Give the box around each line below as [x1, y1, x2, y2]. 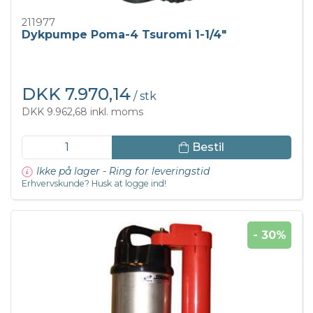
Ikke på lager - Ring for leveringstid [36, 165, 210, 178]
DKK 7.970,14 [22, 84, 131, 105]
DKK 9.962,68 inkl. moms [22, 105, 143, 119]
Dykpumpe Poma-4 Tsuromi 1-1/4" [22, 28, 226, 42]
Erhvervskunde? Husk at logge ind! [22, 178, 166, 189]
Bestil [191, 140, 224, 154]
